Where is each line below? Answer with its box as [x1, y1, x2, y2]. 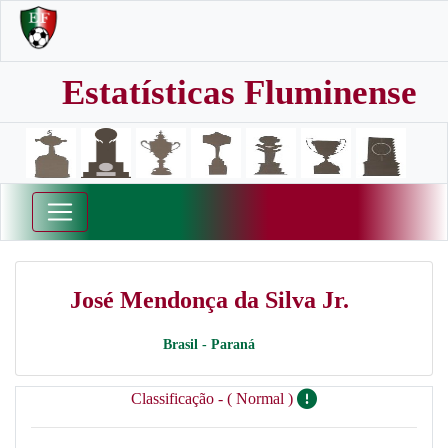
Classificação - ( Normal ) [131, 390, 297, 407]
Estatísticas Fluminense [62, 73, 417, 112]
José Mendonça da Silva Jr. [69, 287, 349, 313]
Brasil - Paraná [163, 337, 255, 352]
